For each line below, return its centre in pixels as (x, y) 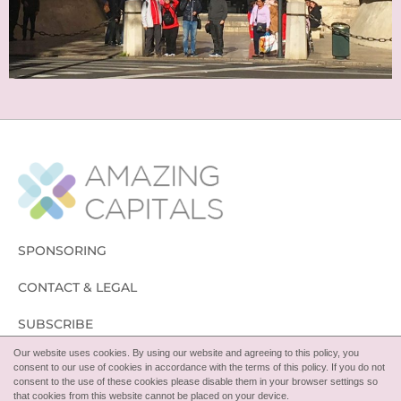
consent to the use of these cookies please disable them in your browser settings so (196, 381)
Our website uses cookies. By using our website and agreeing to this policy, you (186, 353)
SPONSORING (62, 250)
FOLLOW (47, 360)
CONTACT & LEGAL (77, 287)
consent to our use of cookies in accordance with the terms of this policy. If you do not (199, 367)
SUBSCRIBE (55, 324)
